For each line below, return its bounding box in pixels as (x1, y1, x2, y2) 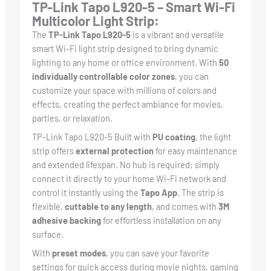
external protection (75, 145, 154, 157)
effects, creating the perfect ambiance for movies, (31, 99, 223, 110)
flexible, (31, 201, 65, 212)
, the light (195, 131, 231, 143)
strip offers (31, 145, 76, 157)
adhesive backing (31, 215, 101, 226)
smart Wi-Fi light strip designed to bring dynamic (31, 43, 218, 54)
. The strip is (177, 187, 224, 198)
